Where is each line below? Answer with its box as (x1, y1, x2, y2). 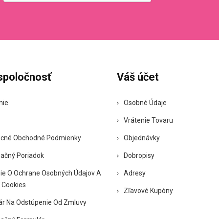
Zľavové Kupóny (124, 186, 173, 195)
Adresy (124, 169, 146, 177)
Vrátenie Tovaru (124, 116, 173, 124)
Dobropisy (124, 151, 154, 159)
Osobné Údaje (124, 98, 167, 107)
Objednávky (124, 133, 160, 142)
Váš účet (117, 70, 159, 83)
